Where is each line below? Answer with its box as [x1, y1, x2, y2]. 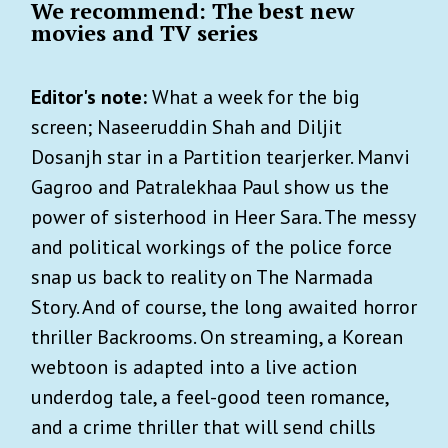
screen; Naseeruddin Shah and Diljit [31, 113, 342, 140]
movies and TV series [31, 17, 258, 47]
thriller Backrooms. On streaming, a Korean [31, 323, 403, 350]
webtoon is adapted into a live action [31, 353, 357, 380]
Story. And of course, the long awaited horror [31, 293, 417, 320]
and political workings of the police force [31, 233, 392, 260]
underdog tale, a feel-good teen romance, [31, 383, 388, 410]
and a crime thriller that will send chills [31, 413, 376, 440]
